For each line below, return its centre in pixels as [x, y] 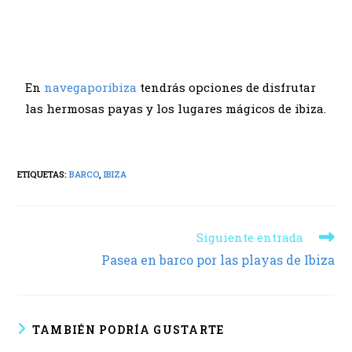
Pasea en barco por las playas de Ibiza [218, 259]
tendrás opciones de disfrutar [227, 87]
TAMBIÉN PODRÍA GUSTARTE [128, 329]
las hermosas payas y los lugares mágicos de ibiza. [176, 108]
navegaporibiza [91, 87]
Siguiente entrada [249, 237]
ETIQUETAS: [44, 174]
